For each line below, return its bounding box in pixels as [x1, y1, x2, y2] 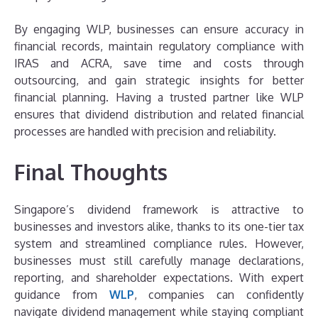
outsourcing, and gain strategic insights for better [14, 72, 304, 87]
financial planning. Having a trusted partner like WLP [14, 89, 304, 104]
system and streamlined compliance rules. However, [14, 236, 304, 251]
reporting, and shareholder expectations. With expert [14, 270, 304, 285]
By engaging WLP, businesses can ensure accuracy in [14, 21, 304, 36]
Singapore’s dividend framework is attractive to [14, 202, 304, 216]
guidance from [14, 287, 109, 302]
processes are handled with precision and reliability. [14, 124, 276, 138]
